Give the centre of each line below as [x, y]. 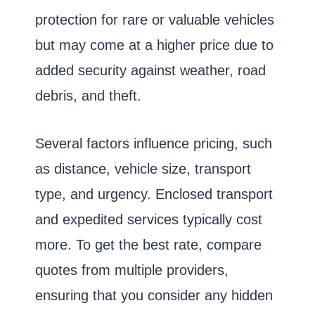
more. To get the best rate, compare [148, 244]
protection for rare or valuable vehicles [155, 19]
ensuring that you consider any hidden [154, 295]
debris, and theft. [88, 95]
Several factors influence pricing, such [154, 143]
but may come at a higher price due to [154, 45]
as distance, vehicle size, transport [143, 168]
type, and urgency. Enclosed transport [154, 194]
